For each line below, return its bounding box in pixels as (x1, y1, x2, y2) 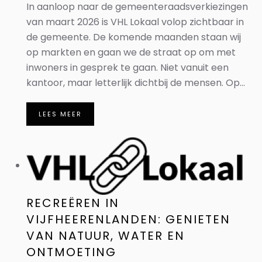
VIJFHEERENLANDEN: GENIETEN (26, 211, 230, 227)
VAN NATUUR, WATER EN (26, 227, 185, 244)
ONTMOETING (26, 244, 116, 260)
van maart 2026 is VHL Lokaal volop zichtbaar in (26, 15, 244, 29)
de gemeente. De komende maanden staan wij (26, 30, 241, 44)
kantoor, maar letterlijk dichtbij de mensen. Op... (26, 76, 245, 89)
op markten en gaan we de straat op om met (26, 46, 236, 59)
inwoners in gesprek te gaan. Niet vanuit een (26, 61, 229, 74)
